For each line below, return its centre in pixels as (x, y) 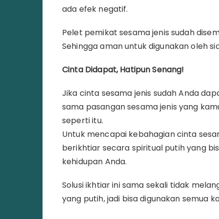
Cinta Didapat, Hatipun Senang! (123, 69)
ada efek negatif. (95, 9)
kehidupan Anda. (95, 161)
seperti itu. (83, 120)
